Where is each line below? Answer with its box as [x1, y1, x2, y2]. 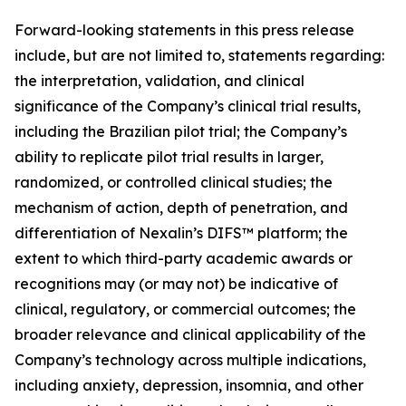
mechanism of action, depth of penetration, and [14, 198, 348, 217]
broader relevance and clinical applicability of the [14, 325, 366, 343]
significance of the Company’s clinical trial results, [14, 97, 361, 115]
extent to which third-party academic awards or [14, 249, 353, 267]
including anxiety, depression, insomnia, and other [14, 376, 363, 394]
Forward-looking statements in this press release [14, 21, 354, 39]
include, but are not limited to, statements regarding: [14, 46, 384, 64]
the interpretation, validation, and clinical [14, 72, 304, 90]
